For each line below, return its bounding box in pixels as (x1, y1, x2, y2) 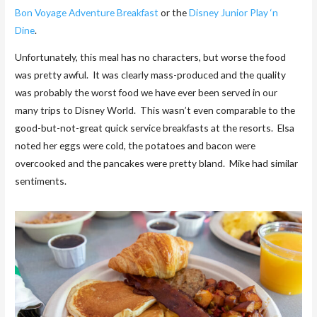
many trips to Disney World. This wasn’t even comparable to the (15, 104, 296, 117)
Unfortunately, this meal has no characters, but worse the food (15, 51, 287, 64)
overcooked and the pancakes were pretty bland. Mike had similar (15, 157, 299, 170)
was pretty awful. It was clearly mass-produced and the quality (15, 69, 287, 81)
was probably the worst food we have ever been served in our (15, 86, 278, 99)
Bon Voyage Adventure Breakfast (15, 6, 159, 18)
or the (158, 6, 190, 18)
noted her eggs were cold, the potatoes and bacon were (15, 139, 256, 152)
